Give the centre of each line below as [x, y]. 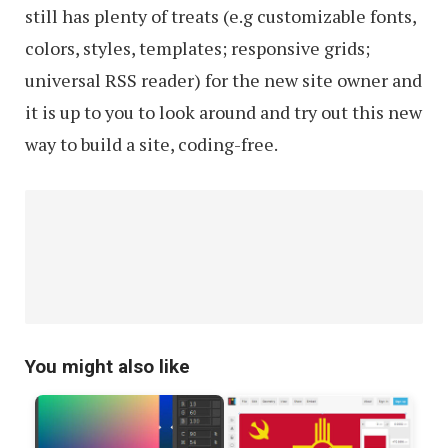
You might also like [107, 367]
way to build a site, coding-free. [151, 144]
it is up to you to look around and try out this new [223, 112]
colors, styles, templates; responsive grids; [197, 48]
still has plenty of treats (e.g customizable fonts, [220, 16]
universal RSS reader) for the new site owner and [223, 80]
